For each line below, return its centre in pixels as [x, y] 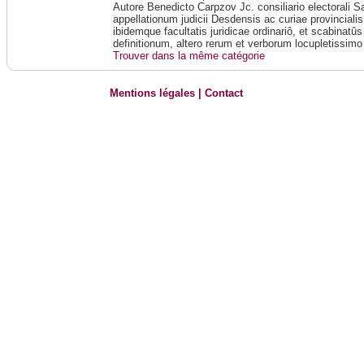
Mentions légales [153, 93]
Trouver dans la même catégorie [189, 56]
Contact [224, 93]
